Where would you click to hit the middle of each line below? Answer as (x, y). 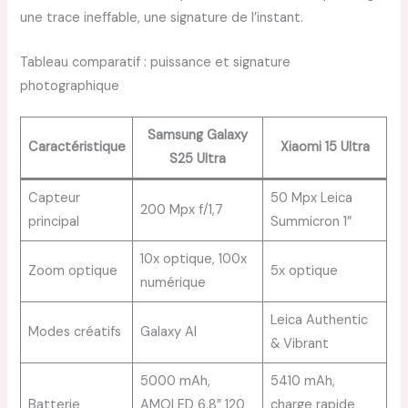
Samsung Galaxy (198, 136)
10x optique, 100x (193, 260)
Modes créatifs (74, 332)
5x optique (304, 271)
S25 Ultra (198, 159)
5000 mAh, (175, 382)
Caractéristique (76, 148)
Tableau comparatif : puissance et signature (156, 63)
